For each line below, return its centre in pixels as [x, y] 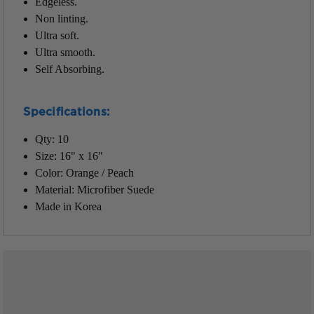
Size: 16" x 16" [69, 156]
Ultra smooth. [65, 52]
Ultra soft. [57, 35]
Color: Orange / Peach [84, 172]
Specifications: [67, 112]
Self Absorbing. [69, 69]
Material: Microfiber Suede [94, 189]
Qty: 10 [52, 139]
